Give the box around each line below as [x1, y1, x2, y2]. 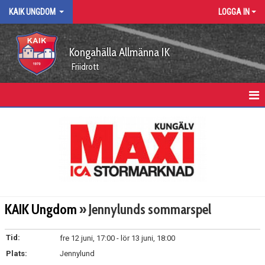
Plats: [6, 249, 27, 258]
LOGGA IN [218, 7, 250, 17]
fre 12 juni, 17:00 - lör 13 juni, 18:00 [60, 234, 175, 243]
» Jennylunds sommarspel [77, 201, 211, 218]
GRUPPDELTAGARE [7, 165, 72, 174]
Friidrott [72, 62, 99, 72]
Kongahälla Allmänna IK [69, 45, 170, 59]
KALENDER [7, 140, 45, 148]
